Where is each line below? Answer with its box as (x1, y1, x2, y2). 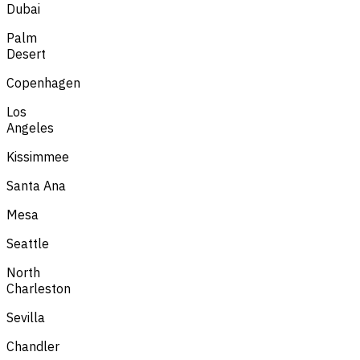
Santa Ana (6, 177, 66, 194)
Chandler (6, 337, 59, 354)
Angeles (6, 119, 54, 136)
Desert (6, 45, 46, 62)
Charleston (6, 280, 71, 297)
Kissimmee (6, 148, 69, 165)
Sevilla (6, 309, 45, 325)
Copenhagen (6, 74, 80, 91)
